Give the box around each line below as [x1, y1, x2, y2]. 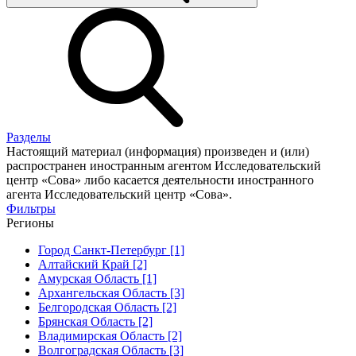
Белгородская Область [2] [38, 300, 176, 314]
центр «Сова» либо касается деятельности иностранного [6, 172, 314, 187]
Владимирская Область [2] [38, 328, 182, 342]
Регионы [6, 215, 54, 230]
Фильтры [6, 201, 56, 215]
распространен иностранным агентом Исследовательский [6, 158, 321, 172]
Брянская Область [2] [38, 314, 153, 328]
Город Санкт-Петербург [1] [38, 242, 184, 257]
